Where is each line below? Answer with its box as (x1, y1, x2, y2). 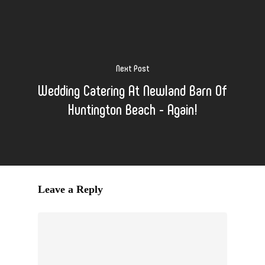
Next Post (115, 62, 150, 73)
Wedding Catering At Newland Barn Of (38, 80, 227, 99)
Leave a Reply (38, 183, 103, 195)
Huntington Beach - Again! (67, 99, 198, 118)
